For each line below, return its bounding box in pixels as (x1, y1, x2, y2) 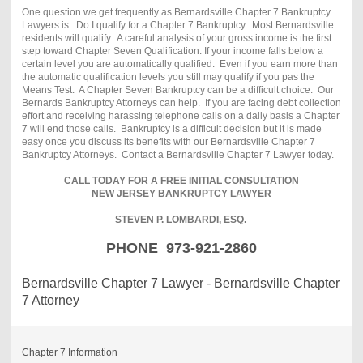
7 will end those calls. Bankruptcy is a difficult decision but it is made (21, 122, 322, 135)
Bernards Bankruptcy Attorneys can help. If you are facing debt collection (21, 96, 341, 109)
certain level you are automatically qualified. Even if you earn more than (21, 58, 338, 70)
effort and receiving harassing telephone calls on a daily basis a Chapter (21, 109, 340, 122)
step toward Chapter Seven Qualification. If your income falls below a (21, 45, 323, 57)
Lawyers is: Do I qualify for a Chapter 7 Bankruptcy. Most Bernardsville (21, 19, 334, 31)
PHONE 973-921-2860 (106, 239, 257, 256)
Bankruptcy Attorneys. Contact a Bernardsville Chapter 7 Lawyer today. (21, 148, 336, 160)
